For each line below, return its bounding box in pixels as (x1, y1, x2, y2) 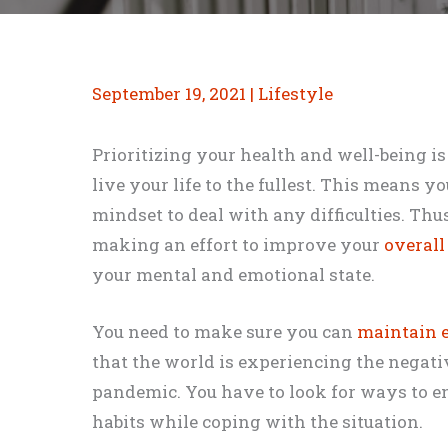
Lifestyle (258, 82, 333, 106)
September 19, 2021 (92, 82, 250, 106)
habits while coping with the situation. (92, 410, 423, 434)
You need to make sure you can (92, 320, 357, 344)
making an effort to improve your (92, 233, 384, 257)
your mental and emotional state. (92, 263, 375, 287)
